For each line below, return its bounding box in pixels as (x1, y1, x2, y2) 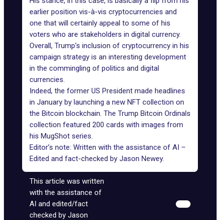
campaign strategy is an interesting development (29, 53, 186, 61)
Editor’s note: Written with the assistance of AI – (29, 143, 186, 152)
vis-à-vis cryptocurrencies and (77, 7, 177, 16)
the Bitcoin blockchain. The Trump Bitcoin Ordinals (29, 109, 191, 118)
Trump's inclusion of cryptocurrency (55, 41, 170, 50)
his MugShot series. (29, 132, 93, 140)
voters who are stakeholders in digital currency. (29, 30, 181, 39)
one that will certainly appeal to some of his (29, 19, 170, 27)
